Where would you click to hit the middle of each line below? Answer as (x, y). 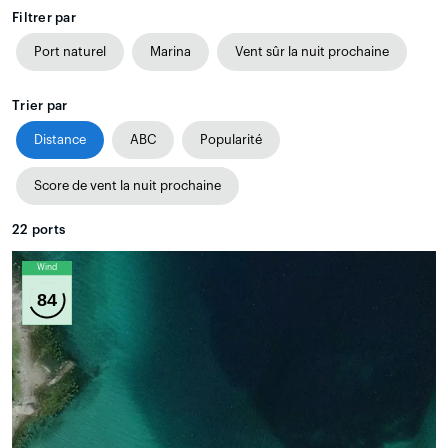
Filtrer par (44, 17)
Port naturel (70, 51)
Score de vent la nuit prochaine (127, 185)
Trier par (40, 105)
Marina (170, 51)
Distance (60, 139)
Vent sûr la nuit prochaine (312, 51)
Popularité (231, 139)
